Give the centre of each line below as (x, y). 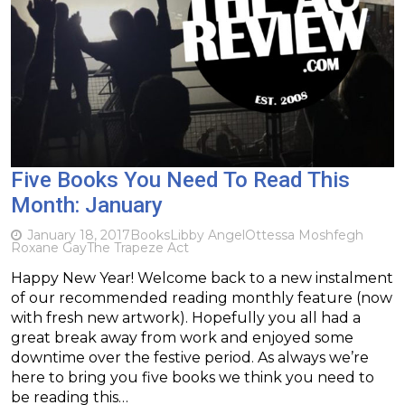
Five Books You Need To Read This (180, 179)
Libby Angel (207, 235)
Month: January (87, 205)
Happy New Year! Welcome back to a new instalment (202, 278)
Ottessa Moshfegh (304, 235)
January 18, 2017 (79, 235)
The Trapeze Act (138, 247)
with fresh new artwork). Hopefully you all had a (186, 317)
